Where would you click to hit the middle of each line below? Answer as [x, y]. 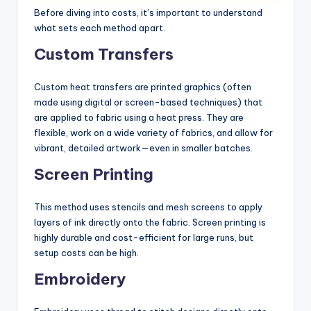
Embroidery [80, 279]
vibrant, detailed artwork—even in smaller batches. [143, 148]
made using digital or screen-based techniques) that [148, 102]
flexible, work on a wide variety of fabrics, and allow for [153, 132]
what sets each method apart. [100, 27]
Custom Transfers [104, 54]
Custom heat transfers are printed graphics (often [143, 86]
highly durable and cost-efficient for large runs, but [144, 237]
